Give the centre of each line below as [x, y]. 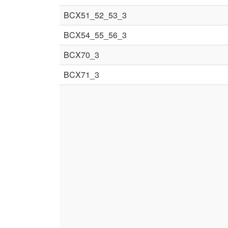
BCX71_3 [81, 75]
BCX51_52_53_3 [95, 15]
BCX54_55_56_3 [95, 35]
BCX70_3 [81, 55]
